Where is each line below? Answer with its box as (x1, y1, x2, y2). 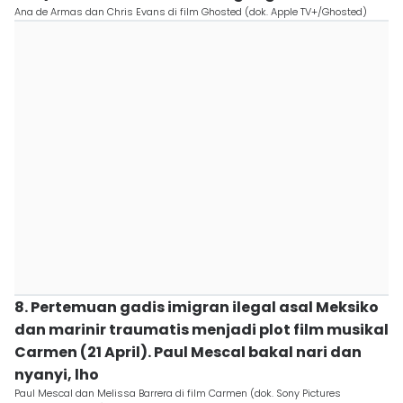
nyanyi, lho (14, 364, 99, 385)
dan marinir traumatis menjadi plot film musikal (14, 319, 389, 340)
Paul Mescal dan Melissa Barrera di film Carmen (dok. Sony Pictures (14, 386, 341, 400)
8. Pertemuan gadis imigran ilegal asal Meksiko (14, 297, 379, 318)
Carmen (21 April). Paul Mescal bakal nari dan (14, 342, 362, 363)
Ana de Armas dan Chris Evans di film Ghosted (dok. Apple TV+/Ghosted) (14, 4, 367, 19)
